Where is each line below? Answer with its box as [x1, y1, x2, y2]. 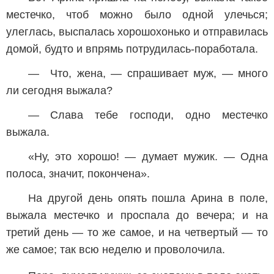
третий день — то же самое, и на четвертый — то [6, 226, 268, 239]
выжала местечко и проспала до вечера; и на [6, 209, 268, 221]
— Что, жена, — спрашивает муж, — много [28, 67, 268, 80]
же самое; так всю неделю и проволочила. [6, 243, 225, 256]
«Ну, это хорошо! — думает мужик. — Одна [28, 150, 268, 163]
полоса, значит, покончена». [6, 168, 150, 180]
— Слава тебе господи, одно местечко [28, 109, 268, 121]
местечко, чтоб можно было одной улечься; [6, 9, 268, 21]
